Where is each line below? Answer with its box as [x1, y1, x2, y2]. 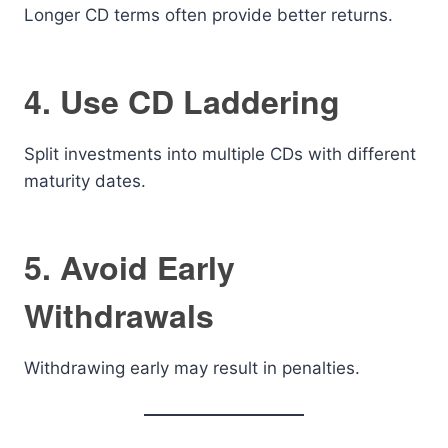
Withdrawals [24, 292, 214, 338]
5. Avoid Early [24, 244, 235, 290]
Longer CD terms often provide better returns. [24, 5, 393, 25]
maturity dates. [24, 171, 146, 191]
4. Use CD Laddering [24, 78, 340, 124]
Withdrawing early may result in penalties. [24, 358, 360, 378]
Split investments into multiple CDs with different [24, 144, 416, 164]
